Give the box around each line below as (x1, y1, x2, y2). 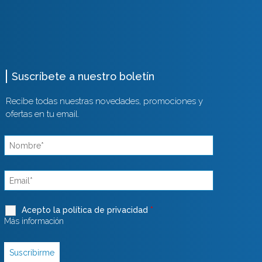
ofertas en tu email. (6, 109, 80, 120)
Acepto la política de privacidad (22, 205, 151, 215)
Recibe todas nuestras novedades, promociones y (6, 96, 204, 107)
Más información (4, 216, 64, 226)
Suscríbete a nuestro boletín (12, 70, 155, 83)
